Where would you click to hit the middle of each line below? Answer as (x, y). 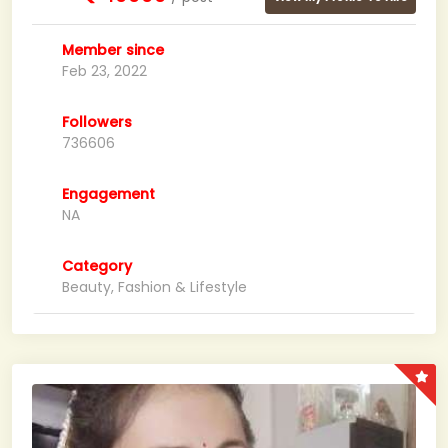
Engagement (108, 194)
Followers (97, 122)
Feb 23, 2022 (104, 71)
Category (97, 266)
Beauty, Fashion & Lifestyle (154, 287)
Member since (113, 50)
